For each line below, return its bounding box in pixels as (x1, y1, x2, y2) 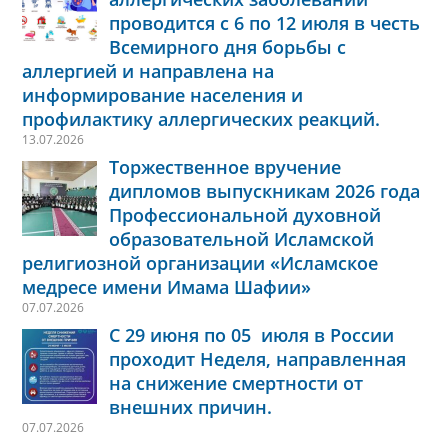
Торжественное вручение (109, 154, 341, 179)
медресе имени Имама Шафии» (22, 274, 311, 299)
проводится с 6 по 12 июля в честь (109, 10, 420, 35)
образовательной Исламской (109, 226, 374, 251)
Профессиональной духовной (109, 202, 381, 227)
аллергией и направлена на (22, 58, 274, 83)
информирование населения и (22, 82, 303, 107)
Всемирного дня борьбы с (109, 34, 346, 59)
